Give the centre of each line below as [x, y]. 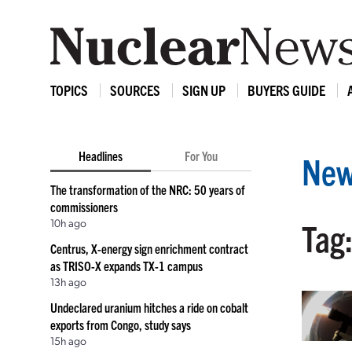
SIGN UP [204, 90]
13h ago [68, 281]
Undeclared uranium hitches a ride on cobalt [149, 307]
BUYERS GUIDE [286, 90]
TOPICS [69, 90]
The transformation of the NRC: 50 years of [148, 189]
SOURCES [135, 90]
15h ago [68, 340]
